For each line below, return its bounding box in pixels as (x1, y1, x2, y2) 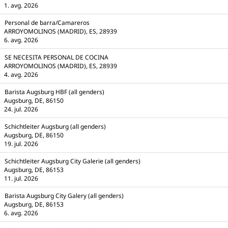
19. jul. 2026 (4, 139, 38, 148)
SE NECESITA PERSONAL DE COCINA (5, 53, 108, 62)
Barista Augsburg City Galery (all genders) (5, 191, 124, 200)
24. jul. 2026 (4, 105, 38, 113)
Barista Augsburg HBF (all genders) (5, 88, 104, 96)
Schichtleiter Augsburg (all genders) (5, 122, 106, 131)
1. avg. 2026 (4, 1, 38, 10)
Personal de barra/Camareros (5, 18, 90, 27)
